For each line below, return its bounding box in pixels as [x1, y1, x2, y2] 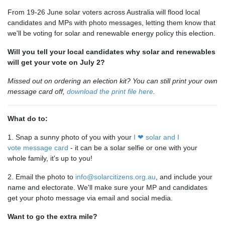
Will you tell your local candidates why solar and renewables [8, 48, 215, 56]
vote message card [8, 144, 68, 152]
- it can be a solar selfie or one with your [68, 144, 197, 152]
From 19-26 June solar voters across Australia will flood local [8, 8, 200, 17]
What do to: [8, 115, 50, 123]
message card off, [8, 87, 67, 96]
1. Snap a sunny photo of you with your [8, 133, 134, 142]
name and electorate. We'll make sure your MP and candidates [8, 183, 207, 192]
